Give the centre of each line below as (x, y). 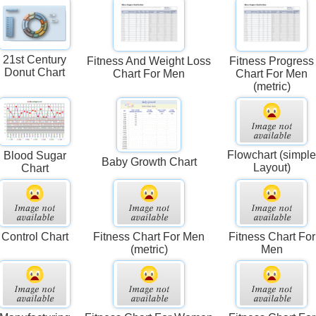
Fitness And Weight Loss (149, 61)
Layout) (272, 167)
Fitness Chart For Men (149, 236)
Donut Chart (35, 73)
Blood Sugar (35, 155)
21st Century (35, 60)
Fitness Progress (272, 61)
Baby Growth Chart (149, 162)
